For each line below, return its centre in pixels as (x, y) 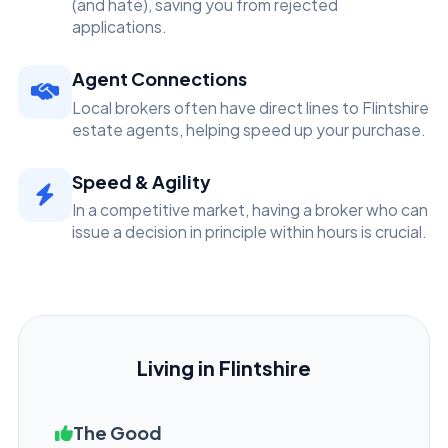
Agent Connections (159, 78)
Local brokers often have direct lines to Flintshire (250, 107)
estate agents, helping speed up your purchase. (249, 129)
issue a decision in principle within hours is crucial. (249, 231)
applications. (119, 26)
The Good (117, 432)
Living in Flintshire (224, 367)
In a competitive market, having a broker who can (250, 209)
